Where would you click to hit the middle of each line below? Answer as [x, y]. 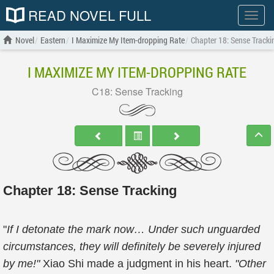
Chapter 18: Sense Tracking [90, 191]
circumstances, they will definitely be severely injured [132, 246]
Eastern [53, 40]
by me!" [23, 264]
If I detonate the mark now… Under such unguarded [133, 229]
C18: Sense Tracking [137, 91]
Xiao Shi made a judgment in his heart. [139, 264]
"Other [250, 264]
